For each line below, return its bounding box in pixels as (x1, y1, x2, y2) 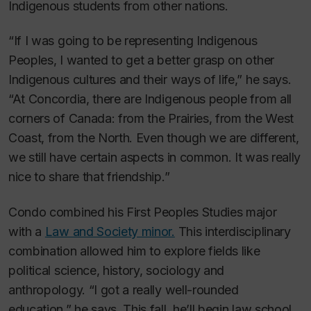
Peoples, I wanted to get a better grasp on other (8, 53, 274, 67)
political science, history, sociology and (8, 262, 225, 278)
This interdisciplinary (174, 224, 291, 239)
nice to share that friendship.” (8, 169, 170, 184)
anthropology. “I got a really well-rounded (8, 282, 239, 297)
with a (8, 224, 45, 239)
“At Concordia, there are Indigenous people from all (8, 92, 292, 106)
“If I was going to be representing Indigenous (8, 33, 258, 48)
